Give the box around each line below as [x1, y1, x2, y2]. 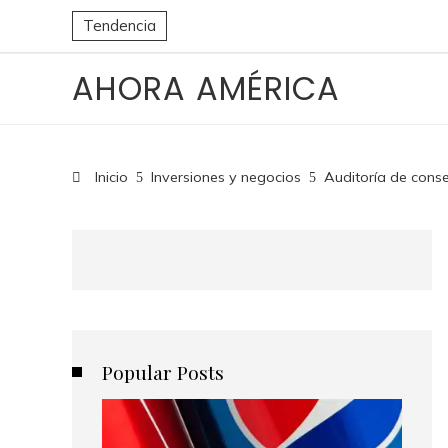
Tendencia [83, 16, 156, 35]
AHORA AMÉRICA [72, 66, 340, 111]
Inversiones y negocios [151, 168, 301, 186]
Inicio [91, 168, 128, 186]
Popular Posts [102, 359, 224, 385]
